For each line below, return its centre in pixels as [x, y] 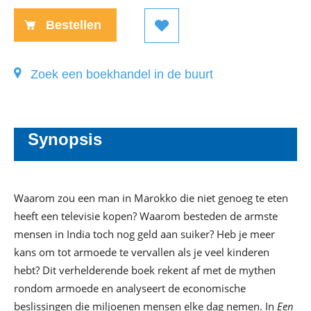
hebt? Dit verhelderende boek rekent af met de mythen [145, 270]
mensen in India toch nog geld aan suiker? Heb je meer [144, 234]
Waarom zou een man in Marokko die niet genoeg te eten [151, 198]
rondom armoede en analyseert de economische [130, 288]
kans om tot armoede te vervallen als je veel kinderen [142, 252]
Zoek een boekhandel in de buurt [122, 75]
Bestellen [74, 25]
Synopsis [65, 140]
